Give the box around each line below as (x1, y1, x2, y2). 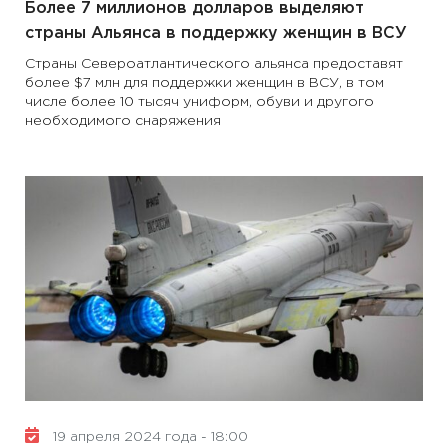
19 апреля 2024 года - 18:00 (49, 431, 248, 443)
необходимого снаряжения (25, 115, 221, 127)
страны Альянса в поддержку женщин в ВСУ (25, 26, 407, 41)
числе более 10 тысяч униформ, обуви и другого (25, 96, 374, 108)
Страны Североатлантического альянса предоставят (25, 58, 403, 70)
